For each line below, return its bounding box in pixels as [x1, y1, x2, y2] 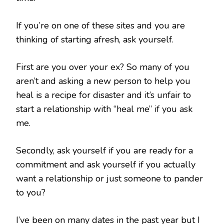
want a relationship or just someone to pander [16, 172, 203, 185]
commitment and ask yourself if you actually [16, 158, 195, 171]
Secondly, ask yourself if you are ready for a [16, 144, 193, 157]
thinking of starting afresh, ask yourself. [16, 33, 173, 46]
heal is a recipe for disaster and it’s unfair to [16, 89, 191, 101]
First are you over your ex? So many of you [16, 61, 189, 73]
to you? [16, 186, 45, 199]
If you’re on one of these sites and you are [16, 19, 185, 32]
